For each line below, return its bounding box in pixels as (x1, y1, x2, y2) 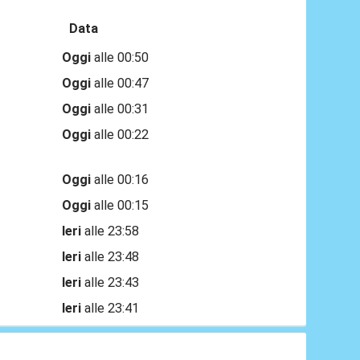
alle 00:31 (91, 101, 149, 117)
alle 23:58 (81, 223, 140, 239)
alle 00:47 (91, 76, 149, 92)
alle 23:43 (81, 275, 140, 291)
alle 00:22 (91, 127, 149, 143)
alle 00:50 (91, 50, 149, 66)
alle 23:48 (81, 249, 140, 265)
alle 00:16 (91, 172, 149, 188)
